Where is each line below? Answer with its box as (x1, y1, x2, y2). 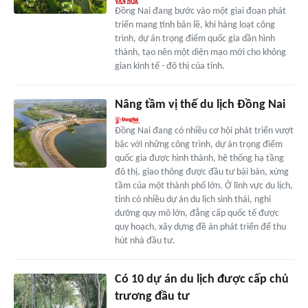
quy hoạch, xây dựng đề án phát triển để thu (114, 221, 286, 232)
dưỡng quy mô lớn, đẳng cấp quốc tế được (114, 208, 279, 219)
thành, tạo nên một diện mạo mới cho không (114, 47, 286, 58)
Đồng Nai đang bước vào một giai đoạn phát (114, 5, 286, 16)
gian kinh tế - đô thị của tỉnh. (114, 60, 225, 71)
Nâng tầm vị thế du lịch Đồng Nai (114, 98, 285, 111)
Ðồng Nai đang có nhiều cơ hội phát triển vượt (114, 125, 294, 136)
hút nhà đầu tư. (114, 235, 175, 246)
